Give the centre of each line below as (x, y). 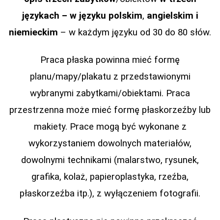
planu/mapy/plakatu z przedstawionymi (110, 77)
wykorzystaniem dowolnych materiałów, (110, 144)
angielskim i (172, 15)
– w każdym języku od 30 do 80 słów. (135, 32)
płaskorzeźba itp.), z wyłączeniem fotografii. (110, 194)
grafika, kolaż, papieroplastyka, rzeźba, (110, 177)
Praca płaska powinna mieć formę (110, 60)
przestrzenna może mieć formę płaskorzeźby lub (110, 110)
